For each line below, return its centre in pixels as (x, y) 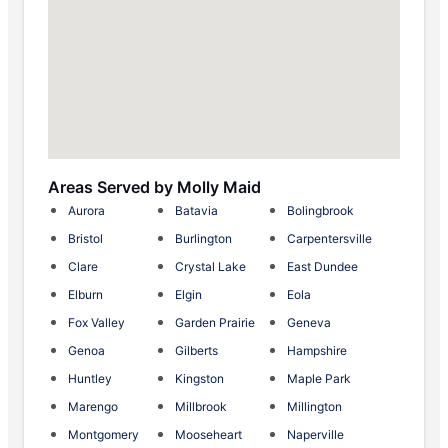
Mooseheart (208, 435)
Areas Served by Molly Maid (154, 187)
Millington (314, 407)
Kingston (199, 379)
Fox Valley (96, 323)
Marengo (93, 407)
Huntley (90, 379)
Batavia (196, 211)
